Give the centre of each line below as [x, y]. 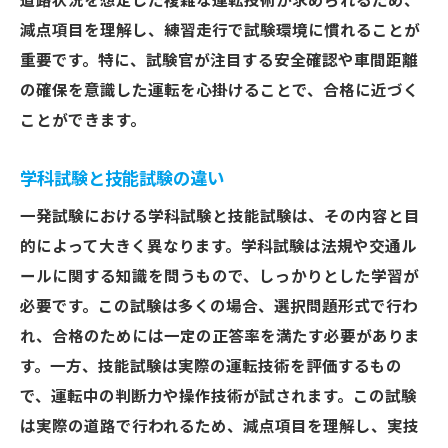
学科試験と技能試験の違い [122, 179]
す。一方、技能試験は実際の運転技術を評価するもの [211, 367]
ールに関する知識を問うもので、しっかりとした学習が [219, 277]
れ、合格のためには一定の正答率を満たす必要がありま [220, 337]
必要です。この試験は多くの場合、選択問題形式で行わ [219, 307]
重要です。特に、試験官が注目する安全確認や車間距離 [219, 61]
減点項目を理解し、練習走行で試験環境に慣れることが [220, 31]
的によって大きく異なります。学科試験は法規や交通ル [218, 247]
